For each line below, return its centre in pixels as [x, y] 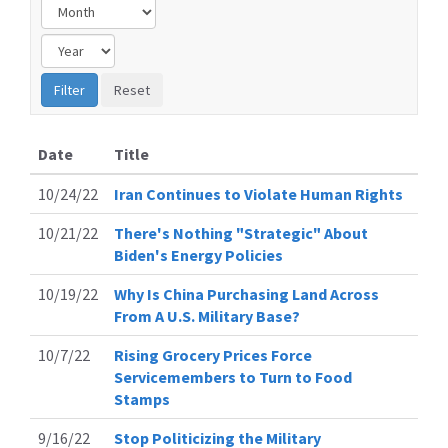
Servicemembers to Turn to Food [233, 376]
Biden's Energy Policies [198, 254]
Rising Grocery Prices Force [213, 354]
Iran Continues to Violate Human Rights [258, 193]
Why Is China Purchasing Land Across [246, 293]
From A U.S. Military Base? [207, 315]
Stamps [142, 398]
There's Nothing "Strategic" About [241, 232]
